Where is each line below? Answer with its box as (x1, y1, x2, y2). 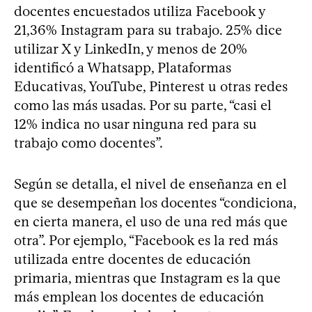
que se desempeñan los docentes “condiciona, (14, 194, 296, 211)
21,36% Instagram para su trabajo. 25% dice (14, 21, 282, 38)
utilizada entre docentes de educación (14, 250, 251, 267)
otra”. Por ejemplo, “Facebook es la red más (14, 231, 278, 249)
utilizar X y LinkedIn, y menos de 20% (14, 40, 247, 57)
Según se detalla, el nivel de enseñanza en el (14, 175, 287, 192)
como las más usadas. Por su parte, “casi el (14, 96, 272, 114)
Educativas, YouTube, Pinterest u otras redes (14, 77, 288, 95)
